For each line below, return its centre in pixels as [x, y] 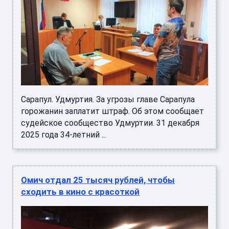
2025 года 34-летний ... [64, 135]
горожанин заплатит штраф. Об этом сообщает [112, 111]
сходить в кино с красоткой [80, 192]
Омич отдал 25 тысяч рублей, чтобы [98, 180]
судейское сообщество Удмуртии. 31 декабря [110, 123]
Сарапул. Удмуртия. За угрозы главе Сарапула [108, 100]
